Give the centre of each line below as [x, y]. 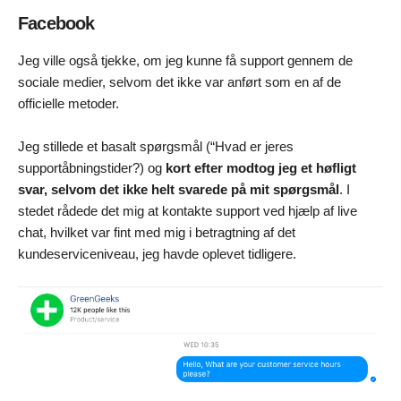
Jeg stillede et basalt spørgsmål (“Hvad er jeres [156, 147]
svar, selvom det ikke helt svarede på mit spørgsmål [179, 190]
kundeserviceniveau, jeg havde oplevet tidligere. [157, 254]
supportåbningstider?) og [92, 168]
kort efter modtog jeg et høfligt [261, 168]
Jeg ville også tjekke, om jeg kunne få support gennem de [185, 61]
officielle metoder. [68, 104]
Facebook [56, 24]
